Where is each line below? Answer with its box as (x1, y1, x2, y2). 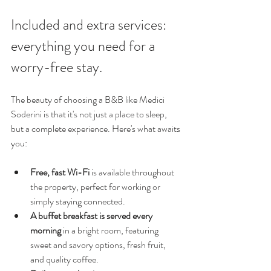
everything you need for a (11, 36, 158, 57)
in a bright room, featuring (61, 223, 160, 238)
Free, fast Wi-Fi (30, 165, 90, 180)
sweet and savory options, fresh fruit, (30, 238, 168, 252)
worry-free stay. (11, 57, 102, 78)
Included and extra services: (11, 15, 169, 36)
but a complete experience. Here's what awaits (11, 122, 182, 136)
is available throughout (90, 165, 176, 180)
